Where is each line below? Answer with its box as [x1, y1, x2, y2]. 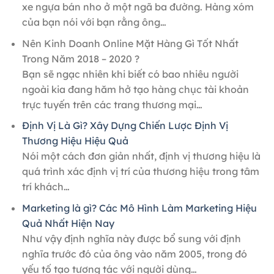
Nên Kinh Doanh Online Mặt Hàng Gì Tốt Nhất [21, 37, 239, 50]
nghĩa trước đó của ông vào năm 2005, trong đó [21, 248, 247, 261]
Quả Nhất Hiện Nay [21, 217, 114, 230]
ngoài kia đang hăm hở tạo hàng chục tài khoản [21, 83, 249, 95]
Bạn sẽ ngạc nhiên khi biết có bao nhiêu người [21, 67, 239, 80]
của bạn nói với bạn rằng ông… [21, 16, 166, 29]
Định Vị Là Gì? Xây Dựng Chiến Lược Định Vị [21, 119, 228, 132]
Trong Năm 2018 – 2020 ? [21, 52, 139, 65]
